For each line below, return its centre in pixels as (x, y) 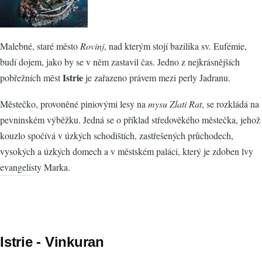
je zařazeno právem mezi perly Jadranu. (157, 78)
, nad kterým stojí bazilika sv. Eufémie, (175, 46)
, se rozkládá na (230, 104)
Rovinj (92, 46)
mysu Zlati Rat (175, 104)
